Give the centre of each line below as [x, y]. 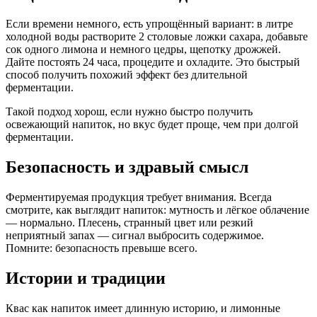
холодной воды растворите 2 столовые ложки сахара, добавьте [157, 37]
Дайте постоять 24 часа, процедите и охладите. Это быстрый [153, 62]
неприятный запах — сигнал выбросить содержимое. [135, 236]
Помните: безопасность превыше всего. [102, 248]
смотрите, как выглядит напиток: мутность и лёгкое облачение [157, 210]
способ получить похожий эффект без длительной [127, 75]
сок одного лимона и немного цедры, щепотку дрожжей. [143, 50]
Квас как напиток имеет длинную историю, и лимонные [143, 309]
